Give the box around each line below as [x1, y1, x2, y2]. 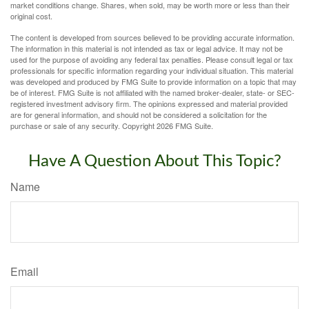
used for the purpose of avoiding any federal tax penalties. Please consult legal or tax [10, 53, 293, 65]
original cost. [10, 10, 52, 21]
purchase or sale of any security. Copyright [10, 119, 157, 131]
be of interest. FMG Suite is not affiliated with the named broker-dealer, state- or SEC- [10, 86, 295, 98]
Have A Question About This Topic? [28, 152, 281, 170]
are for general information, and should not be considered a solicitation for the [10, 108, 267, 120]
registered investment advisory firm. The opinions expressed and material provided [10, 97, 288, 109]
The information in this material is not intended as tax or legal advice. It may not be [10, 42, 283, 54]
